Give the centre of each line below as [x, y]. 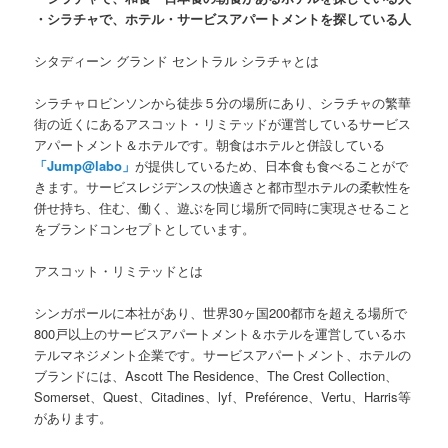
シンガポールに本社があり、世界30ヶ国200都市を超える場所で [221, 313]
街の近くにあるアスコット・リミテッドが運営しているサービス [223, 123]
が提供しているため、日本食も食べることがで [272, 165]
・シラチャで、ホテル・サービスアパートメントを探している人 [223, 18]
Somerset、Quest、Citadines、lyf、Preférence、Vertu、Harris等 [223, 397]
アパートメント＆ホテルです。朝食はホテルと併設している [210, 144]
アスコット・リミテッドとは [119, 271]
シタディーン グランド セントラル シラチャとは [177, 60]
